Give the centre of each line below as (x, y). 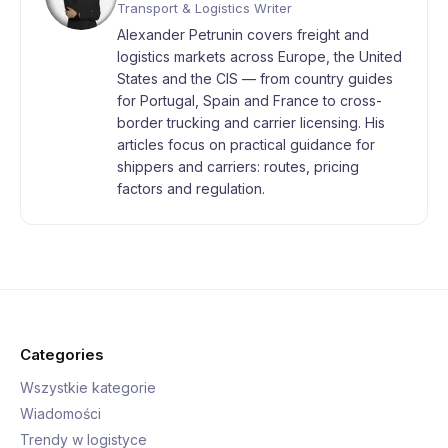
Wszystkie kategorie (88, 387)
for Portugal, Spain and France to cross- (249, 100)
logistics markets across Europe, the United (259, 56)
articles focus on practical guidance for (246, 144)
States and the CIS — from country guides (255, 78)
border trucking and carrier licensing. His (251, 122)
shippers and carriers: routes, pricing (238, 166)
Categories (62, 354)
